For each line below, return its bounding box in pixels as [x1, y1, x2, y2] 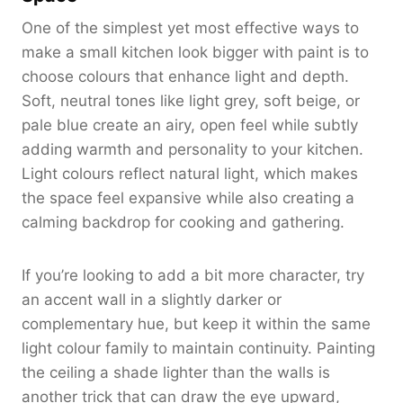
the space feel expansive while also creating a [22, 188, 354, 207]
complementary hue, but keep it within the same [22, 314, 371, 333]
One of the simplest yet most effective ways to [22, 18, 359, 37]
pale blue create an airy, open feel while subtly [22, 115, 358, 134]
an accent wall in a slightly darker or [22, 290, 282, 309]
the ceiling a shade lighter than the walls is [22, 363, 330, 381]
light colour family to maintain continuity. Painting [22, 338, 375, 357]
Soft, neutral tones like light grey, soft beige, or [22, 91, 360, 110]
